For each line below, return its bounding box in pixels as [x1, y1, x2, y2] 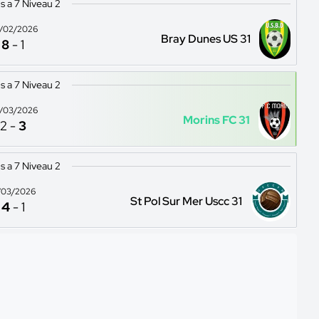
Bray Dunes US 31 [160, 31, 251, 46]
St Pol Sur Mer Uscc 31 [130, 194, 243, 209]
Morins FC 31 [183, 112, 251, 127]
